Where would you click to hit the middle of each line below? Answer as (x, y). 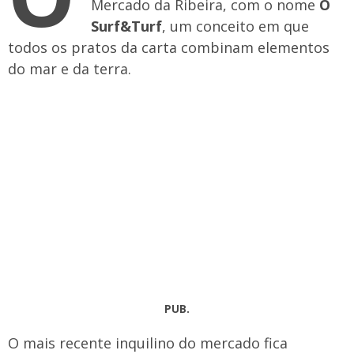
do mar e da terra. (70, 69)
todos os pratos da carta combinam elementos (169, 47)
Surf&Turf (126, 26)
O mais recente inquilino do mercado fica (148, 343)
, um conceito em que (235, 26)
